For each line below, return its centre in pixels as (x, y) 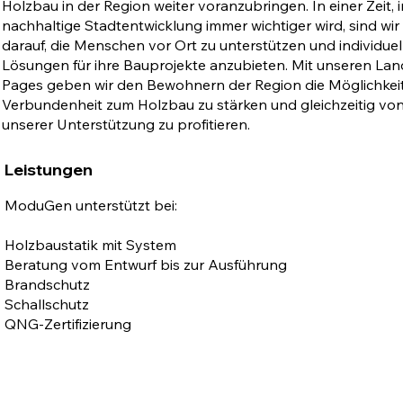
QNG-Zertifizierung (68, 324)
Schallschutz (47, 304)
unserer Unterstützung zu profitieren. (126, 124)
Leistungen (49, 170)
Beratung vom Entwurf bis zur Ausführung (148, 264)
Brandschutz (47, 284)
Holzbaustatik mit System (90, 245)
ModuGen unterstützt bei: (91, 205)
